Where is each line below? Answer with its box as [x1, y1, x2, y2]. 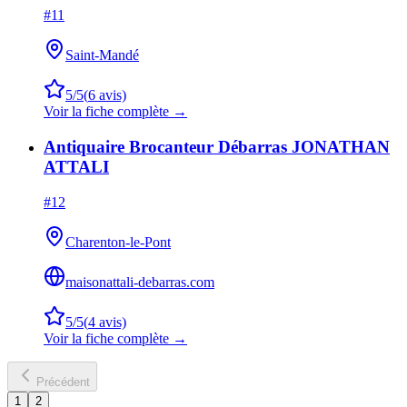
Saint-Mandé [65, 47, 139, 64]
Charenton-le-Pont [65, 233, 171, 250]
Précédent [36, 374, 90, 389]
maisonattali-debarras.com [65, 273, 214, 290]
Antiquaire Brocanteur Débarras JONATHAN [44, 136, 390, 156]
